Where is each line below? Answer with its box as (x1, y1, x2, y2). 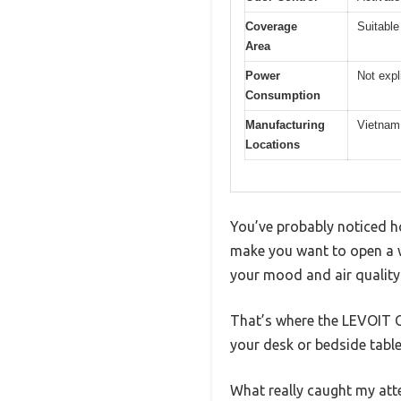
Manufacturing (245, 118, 325, 132)
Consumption (245, 89, 320, 103)
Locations (245, 138, 300, 152)
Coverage (245, 20, 297, 34)
